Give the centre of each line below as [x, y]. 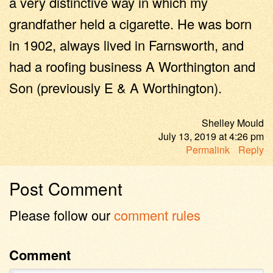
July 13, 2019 [187, 136]
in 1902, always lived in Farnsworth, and [126, 44]
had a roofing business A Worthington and [132, 66]
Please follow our [62, 214]
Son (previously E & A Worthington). [115, 87]
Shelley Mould [233, 122]
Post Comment [66, 188]
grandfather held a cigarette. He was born [130, 23]
